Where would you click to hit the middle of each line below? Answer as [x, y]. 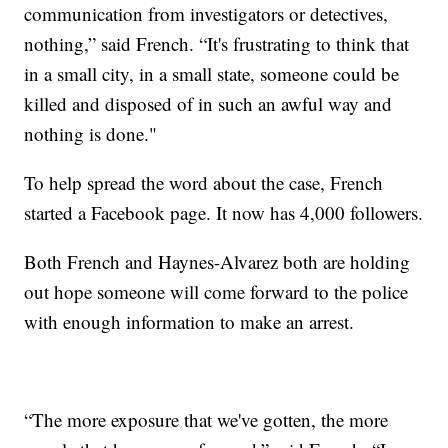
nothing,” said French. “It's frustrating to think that [217, 43]
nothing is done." [91, 133]
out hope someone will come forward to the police [216, 291]
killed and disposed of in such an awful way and [208, 103]
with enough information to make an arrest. [189, 321]
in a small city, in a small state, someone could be [212, 73]
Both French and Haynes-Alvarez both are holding [217, 261]
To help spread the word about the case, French [204, 182]
